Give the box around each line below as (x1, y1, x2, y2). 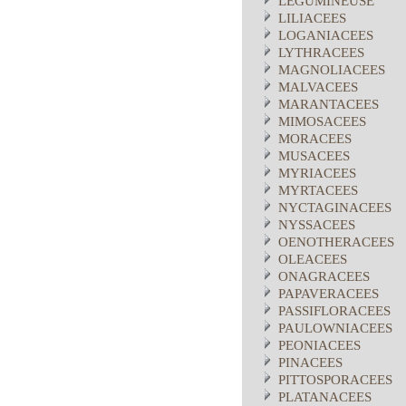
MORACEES (278, 131, 352, 146)
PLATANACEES (278, 390, 372, 404)
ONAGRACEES (278, 269, 370, 284)
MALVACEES (278, 80, 358, 94)
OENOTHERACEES (278, 235, 394, 249)
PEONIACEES (278, 338, 361, 353)
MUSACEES (278, 149, 350, 163)
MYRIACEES (278, 166, 356, 180)
